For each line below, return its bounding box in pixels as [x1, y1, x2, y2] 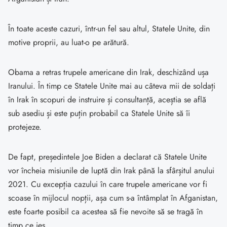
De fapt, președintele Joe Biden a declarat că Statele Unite [8, 151, 207, 163]
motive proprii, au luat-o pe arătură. [8, 36, 129, 49]
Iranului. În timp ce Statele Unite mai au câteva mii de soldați [8, 80, 215, 92]
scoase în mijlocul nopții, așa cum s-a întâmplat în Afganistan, [8, 192, 218, 204]
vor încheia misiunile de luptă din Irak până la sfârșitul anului [8, 165, 214, 177]
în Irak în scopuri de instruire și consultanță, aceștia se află [8, 94, 206, 106]
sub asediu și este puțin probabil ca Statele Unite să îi [8, 107, 190, 120]
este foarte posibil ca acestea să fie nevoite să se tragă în [8, 206, 203, 218]
